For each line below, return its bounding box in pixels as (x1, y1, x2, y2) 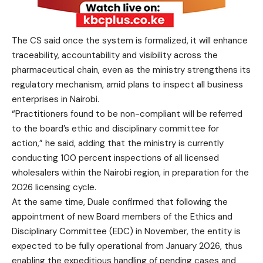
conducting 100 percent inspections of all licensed (12, 152, 219, 164)
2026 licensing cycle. (12, 181, 96, 193)
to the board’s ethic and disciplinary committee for (12, 123, 219, 134)
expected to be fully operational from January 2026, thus (12, 240, 242, 252)
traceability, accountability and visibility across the (12, 49, 218, 61)
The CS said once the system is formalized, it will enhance (12, 35, 248, 46)
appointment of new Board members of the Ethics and (12, 211, 232, 222)
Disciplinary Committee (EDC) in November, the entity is (12, 225, 241, 237)
